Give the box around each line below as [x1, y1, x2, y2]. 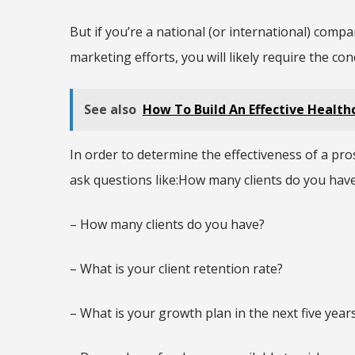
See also [84, 101, 136, 119]
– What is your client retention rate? [70, 260, 283, 278]
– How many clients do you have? [70, 216, 265, 234]
